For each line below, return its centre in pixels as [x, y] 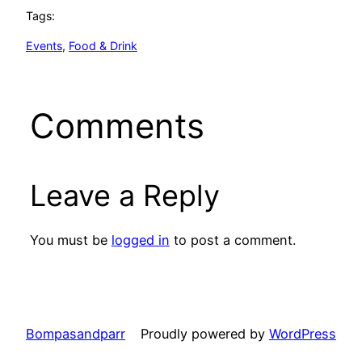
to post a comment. [232, 240]
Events [44, 45]
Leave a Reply [124, 196]
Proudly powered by [205, 333]
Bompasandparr [76, 333]
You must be [70, 240]
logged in [140, 240]
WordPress [303, 333]
